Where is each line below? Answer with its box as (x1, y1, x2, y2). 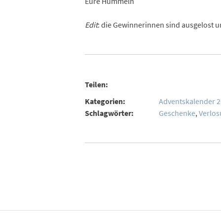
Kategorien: (84, 96, 125, 106)
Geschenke (158, 108, 195, 118)
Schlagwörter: (84, 108, 134, 118)
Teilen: (84, 79, 108, 90)
